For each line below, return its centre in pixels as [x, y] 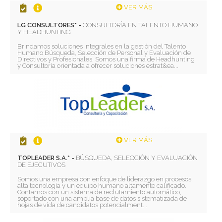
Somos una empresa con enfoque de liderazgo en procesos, [105, 179]
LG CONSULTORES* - [50, 25]
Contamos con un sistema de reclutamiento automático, [100, 192]
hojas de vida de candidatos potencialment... [83, 205]
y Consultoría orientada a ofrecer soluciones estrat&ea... [98, 65]
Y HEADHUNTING [44, 32]
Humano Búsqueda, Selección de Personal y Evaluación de [104, 53]
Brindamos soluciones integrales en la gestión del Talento [102, 46]
